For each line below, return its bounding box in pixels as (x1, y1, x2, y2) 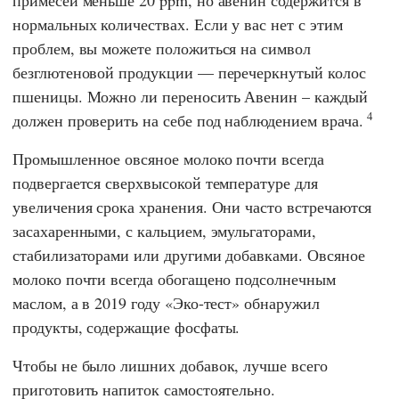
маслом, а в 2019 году (12, 291, 165, 313)
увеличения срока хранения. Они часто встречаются (12, 195, 372, 217)
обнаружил (240, 291, 320, 313)
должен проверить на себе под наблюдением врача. (12, 109, 368, 131)
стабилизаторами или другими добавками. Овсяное (12, 243, 365, 265)
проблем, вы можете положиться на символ (12, 37, 311, 59)
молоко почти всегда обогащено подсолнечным (12, 267, 336, 289)
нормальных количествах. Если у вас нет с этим (12, 12, 343, 35)
